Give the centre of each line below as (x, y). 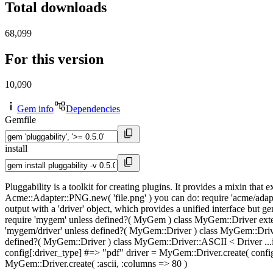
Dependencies (93, 109)
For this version (54, 59)
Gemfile (20, 120)
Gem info (35, 109)
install (16, 149)
